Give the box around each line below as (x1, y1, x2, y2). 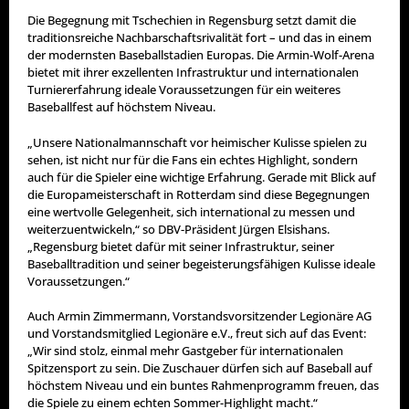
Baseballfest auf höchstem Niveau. (27, 99, 215, 116)
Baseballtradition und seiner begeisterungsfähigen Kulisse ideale (27, 255, 375, 272)
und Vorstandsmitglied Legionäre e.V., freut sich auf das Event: (27, 325, 366, 342)
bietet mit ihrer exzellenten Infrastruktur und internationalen (27, 64, 359, 81)
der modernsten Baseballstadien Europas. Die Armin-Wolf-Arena (27, 47, 374, 64)
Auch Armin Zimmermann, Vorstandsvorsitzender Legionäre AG (27, 308, 372, 325)
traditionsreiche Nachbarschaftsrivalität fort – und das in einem (27, 29, 372, 47)
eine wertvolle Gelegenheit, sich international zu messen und (27, 203, 355, 220)
